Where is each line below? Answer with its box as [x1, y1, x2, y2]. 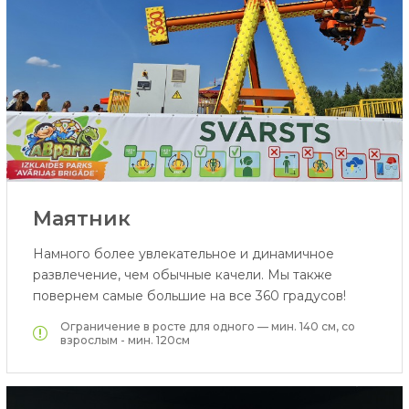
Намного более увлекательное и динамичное [32, 246, 334, 263]
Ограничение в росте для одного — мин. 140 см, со [59, 320, 355, 334]
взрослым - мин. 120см [59, 333, 190, 348]
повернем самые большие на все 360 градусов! [32, 288, 346, 305]
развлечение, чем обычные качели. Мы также [32, 267, 332, 284]
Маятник [32, 206, 131, 232]
